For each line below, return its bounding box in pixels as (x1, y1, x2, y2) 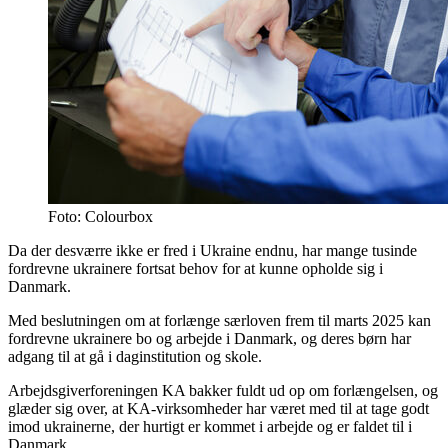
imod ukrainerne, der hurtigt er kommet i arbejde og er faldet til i (8, 418, 412, 436)
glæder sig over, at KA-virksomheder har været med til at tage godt (8, 400, 429, 418)
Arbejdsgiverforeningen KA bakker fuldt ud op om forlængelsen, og (8, 382, 438, 400)
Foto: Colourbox (48, 208, 153, 226)
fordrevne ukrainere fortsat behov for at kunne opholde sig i (8, 260, 383, 278)
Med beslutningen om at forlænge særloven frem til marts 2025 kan (8, 312, 431, 330)
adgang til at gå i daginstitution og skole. (8, 348, 262, 366)
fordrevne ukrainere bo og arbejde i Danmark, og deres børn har (8, 330, 411, 348)
